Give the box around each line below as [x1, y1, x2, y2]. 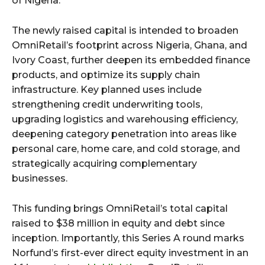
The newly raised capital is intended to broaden [12, 24, 238, 36]
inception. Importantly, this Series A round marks [12, 232, 244, 244]
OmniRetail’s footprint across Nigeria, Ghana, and [12, 39, 247, 51]
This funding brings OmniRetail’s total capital [12, 202, 228, 214]
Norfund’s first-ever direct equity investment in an [12, 247, 248, 258]
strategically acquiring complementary [12, 157, 197, 169]
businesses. [12, 172, 67, 184]
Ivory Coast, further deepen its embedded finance [12, 54, 250, 66]
